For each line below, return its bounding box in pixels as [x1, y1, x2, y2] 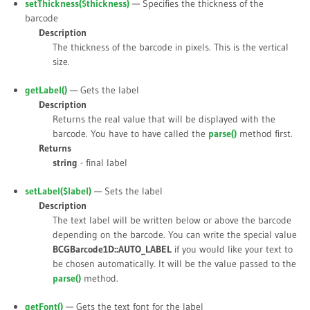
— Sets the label [91, 185, 163, 198]
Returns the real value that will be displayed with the [53, 113, 275, 126]
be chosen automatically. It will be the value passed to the [53, 257, 296, 271]
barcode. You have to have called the [53, 127, 208, 140]
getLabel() [25, 84, 67, 97]
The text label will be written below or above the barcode [53, 214, 291, 227]
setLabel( [25, 185, 63, 198]
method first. [237, 127, 293, 140]
